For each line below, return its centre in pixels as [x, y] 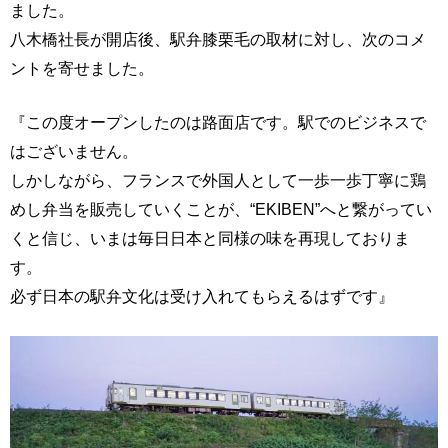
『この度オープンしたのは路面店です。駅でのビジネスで [218, 121]
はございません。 [74, 150]
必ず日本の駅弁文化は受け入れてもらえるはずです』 [202, 295]
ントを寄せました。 [82, 67]
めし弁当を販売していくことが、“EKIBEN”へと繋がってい [221, 208]
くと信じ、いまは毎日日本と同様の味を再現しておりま [210, 237]
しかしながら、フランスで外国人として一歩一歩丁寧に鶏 [218, 179]
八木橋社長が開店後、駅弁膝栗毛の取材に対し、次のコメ [218, 38]
